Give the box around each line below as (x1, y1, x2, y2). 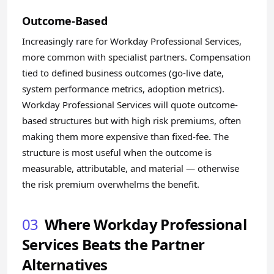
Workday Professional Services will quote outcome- (22, 98, 238, 111)
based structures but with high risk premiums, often (22, 114, 241, 127)
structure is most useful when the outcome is (22, 146, 212, 158)
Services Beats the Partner (22, 234, 205, 254)
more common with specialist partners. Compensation (22, 51, 251, 63)
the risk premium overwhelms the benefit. (22, 178, 199, 190)
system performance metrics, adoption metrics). (22, 83, 224, 95)
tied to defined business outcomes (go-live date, (22, 67, 224, 79)
